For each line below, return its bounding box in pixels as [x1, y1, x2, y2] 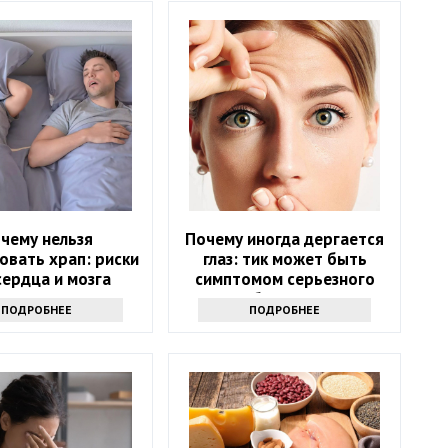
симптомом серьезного [194, 268, 375, 291]
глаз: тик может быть [202, 248, 367, 271]
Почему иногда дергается [185, 228, 385, 251]
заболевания [235, 288, 334, 311]
